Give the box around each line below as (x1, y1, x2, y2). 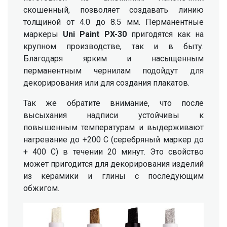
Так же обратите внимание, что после (23, 98, 204, 108)
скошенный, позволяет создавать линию (23, 5, 204, 15)
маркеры (23, 29, 63, 40)
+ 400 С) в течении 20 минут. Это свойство (23, 147, 204, 157)
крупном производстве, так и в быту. (23, 42, 204, 52)
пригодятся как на (126, 29, 204, 40)
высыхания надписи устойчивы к (23, 110, 204, 121)
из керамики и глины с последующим (23, 171, 204, 181)
